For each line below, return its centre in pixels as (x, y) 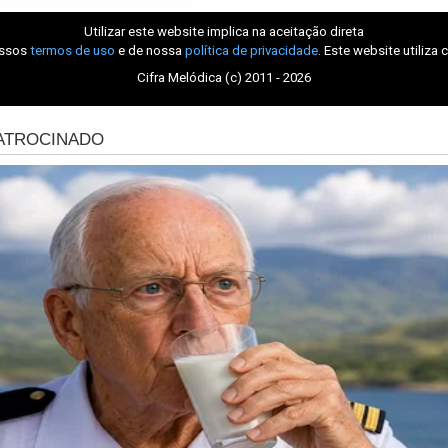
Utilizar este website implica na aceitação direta (224, 31)
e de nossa (150, 50)
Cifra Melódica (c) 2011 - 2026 (224, 78)
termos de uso (72, 50)
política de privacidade (251, 50)
